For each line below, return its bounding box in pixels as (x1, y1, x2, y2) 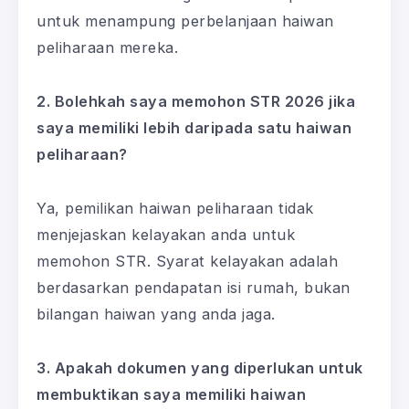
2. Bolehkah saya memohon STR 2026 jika (37, 91, 355, 110)
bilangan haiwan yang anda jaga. (37, 304, 276, 323)
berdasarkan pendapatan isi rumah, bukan (37, 278, 351, 297)
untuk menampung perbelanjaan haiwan (37, 11, 334, 30)
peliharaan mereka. (37, 37, 178, 57)
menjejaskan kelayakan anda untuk (37, 225, 295, 244)
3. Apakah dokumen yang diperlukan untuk (37, 358, 363, 377)
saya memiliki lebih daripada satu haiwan (37, 118, 351, 137)
